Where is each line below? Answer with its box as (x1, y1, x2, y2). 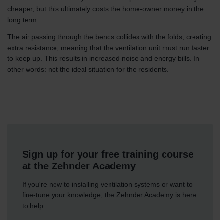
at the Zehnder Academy (22, 161, 136, 172)
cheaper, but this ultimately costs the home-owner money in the (7, 5, 204, 13)
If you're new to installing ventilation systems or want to (22, 180, 192, 188)
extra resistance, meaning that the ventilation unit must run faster (7, 44, 209, 52)
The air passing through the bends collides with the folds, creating (7, 33, 211, 41)
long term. (7, 16, 39, 24)
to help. (22, 201, 45, 210)
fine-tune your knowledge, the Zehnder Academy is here (22, 191, 196, 199)
